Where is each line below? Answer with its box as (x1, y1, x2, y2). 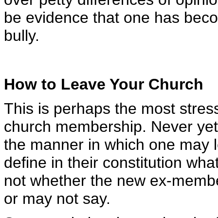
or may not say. (4, 190, 110, 207)
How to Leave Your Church (4, 75, 203, 93)
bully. (4, 27, 39, 44)
